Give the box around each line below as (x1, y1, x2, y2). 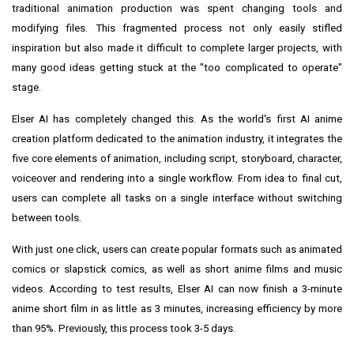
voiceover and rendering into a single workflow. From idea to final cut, (12, 172, 342, 185)
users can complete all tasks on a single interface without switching (12, 192, 342, 205)
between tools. (12, 212, 81, 224)
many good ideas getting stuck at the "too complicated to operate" (12, 62, 342, 74)
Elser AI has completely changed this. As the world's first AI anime (12, 113, 342, 126)
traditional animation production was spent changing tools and (12, 2, 342, 15)
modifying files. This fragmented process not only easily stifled (12, 22, 342, 35)
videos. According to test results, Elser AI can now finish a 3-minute (12, 283, 342, 296)
